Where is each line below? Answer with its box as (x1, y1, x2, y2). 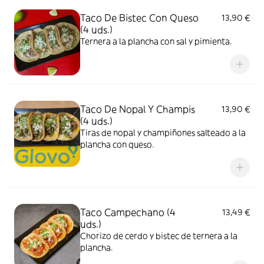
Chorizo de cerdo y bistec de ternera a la (80, 230, 237, 241)
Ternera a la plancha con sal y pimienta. (80, 36, 232, 47)
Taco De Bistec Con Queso (80, 12, 199, 24)
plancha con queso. (80, 139, 154, 150)
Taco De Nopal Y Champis (80, 103, 195, 115)
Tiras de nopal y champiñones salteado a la (80, 127, 246, 138)
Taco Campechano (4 (80, 206, 176, 218)
